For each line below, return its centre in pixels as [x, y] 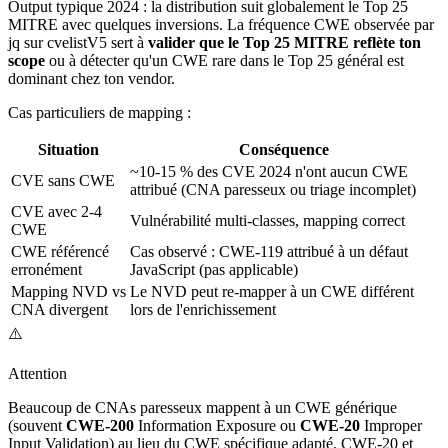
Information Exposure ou [217, 426]
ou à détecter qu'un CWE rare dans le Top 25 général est [224, 61]
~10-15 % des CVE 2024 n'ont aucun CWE [269, 172]
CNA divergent [59, 310]
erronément [46, 270]
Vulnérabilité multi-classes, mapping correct [267, 221]
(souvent [37, 426]
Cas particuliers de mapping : [99, 113]
